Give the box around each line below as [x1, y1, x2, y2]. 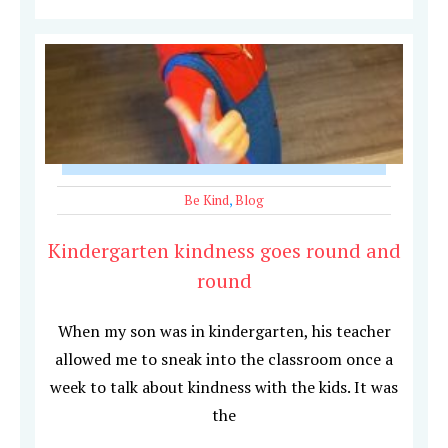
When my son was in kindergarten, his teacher [57, 320, 391, 343]
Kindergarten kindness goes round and [47, 237, 401, 265]
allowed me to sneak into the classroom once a [55, 348, 393, 371]
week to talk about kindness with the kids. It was [50, 376, 398, 399]
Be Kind [184, 191, 229, 210]
